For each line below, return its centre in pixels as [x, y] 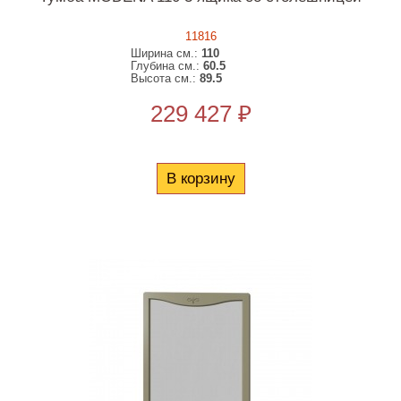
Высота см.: [166, 78]
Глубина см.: [167, 66]
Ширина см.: [166, 53]
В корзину [200, 179]
